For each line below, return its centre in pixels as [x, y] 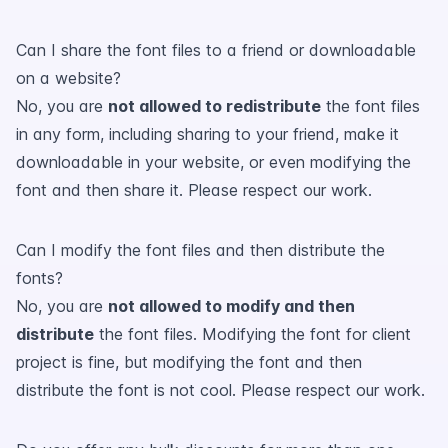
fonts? [39, 278]
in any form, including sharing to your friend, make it [207, 134]
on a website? [68, 78]
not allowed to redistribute [214, 106]
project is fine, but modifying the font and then [189, 362]
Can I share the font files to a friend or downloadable [216, 50]
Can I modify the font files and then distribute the [200, 250]
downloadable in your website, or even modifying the [213, 162]
